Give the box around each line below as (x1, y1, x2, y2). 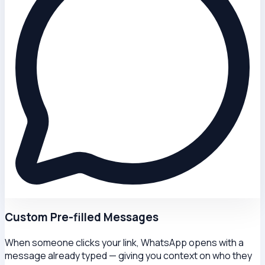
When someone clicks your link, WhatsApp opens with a (5, 235, 244, 249)
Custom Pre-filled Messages (5, 209, 159, 225)
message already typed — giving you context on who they (5, 248, 252, 262)
